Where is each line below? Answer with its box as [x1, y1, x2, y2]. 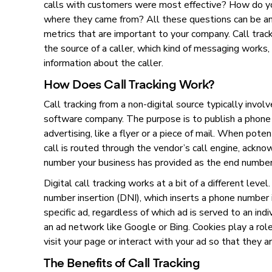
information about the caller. [44, 56, 163, 70]
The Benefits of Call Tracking [44, 254, 200, 271]
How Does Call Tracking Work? [44, 75, 215, 92]
